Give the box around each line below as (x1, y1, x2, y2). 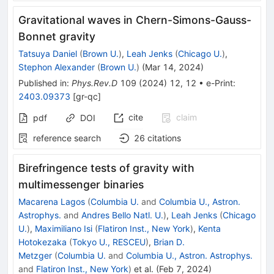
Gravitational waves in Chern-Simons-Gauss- (18, 13, 251, 27)
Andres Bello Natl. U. (81, 210, 163, 221)
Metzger (18, 250, 52, 261)
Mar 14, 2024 (145, 62, 201, 73)
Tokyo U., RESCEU (72, 237, 146, 248)
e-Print (206, 78, 233, 89)
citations (147, 133, 181, 144)
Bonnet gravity (18, 30, 95, 43)
